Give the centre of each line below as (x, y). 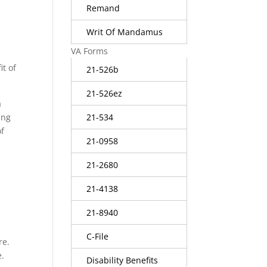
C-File (98, 236)
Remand (103, 8)
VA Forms (90, 51)
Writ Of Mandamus (125, 32)
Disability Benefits (122, 260)
